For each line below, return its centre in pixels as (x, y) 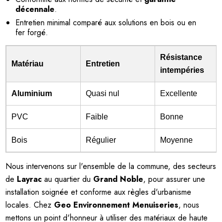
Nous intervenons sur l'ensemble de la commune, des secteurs (111, 166)
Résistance (181, 57)
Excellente (179, 93)
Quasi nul (103, 93)
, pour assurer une (174, 179)
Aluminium (32, 93)
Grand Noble (118, 179)
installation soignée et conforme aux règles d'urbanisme (99, 192)
